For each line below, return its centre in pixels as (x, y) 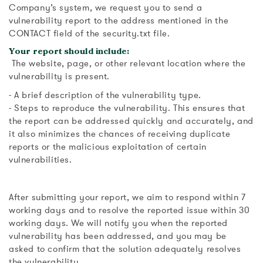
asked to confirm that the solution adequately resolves (125, 249)
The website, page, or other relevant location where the (127, 63)
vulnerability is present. (60, 76)
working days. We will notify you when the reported (119, 223)
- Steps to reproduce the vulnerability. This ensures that (127, 108)
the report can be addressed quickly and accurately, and (131, 121)
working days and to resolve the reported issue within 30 (129, 210)
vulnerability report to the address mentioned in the (119, 21)
